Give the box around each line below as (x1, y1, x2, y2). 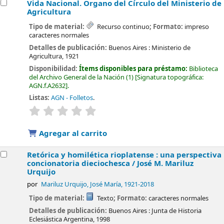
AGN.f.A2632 (29, 80, 66, 90)
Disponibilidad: (29, 63, 79, 73)
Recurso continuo (95, 22, 149, 32)
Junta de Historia (151, 206, 202, 216)
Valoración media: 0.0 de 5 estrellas (97, 105, 200, 115)
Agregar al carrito (37, 128, 107, 139)
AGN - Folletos (51, 93, 93, 103)
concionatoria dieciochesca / (27, 158, 137, 169)
